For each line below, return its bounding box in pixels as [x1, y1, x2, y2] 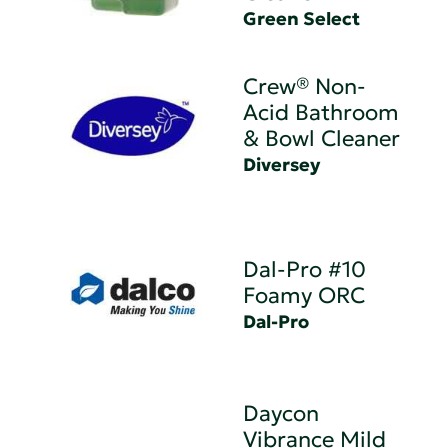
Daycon [243, 399, 320, 427]
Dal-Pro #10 [243, 255, 367, 283]
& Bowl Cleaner [243, 124, 401, 152]
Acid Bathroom [243, 98, 400, 126]
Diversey [243, 152, 321, 176]
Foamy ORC [243, 281, 366, 309]
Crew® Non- [243, 72, 367, 100]
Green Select [243, 6, 361, 30]
